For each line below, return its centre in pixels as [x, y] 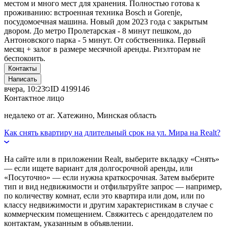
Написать [23, 79]
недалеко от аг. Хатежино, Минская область [80, 115]
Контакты [22, 68]
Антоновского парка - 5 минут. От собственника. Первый [105, 40]
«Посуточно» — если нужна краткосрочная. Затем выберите [109, 177]
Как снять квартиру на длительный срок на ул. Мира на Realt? [112, 132]
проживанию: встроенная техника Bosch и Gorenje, [93, 12]
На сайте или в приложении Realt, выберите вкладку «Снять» [112, 159]
